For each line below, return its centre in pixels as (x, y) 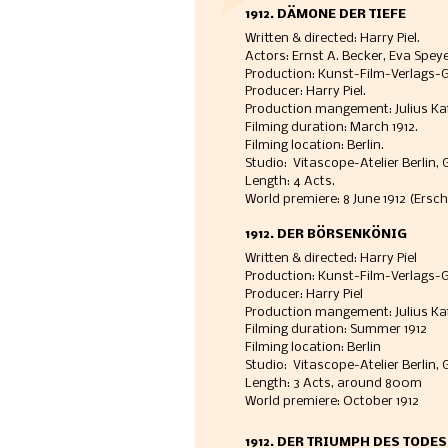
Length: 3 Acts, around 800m (333, 384)
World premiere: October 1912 (331, 401)
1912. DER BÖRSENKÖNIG (325, 235)
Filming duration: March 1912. (332, 128)
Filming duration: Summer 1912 (335, 330)
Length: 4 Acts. (291, 181)
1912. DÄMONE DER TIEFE (325, 15)
